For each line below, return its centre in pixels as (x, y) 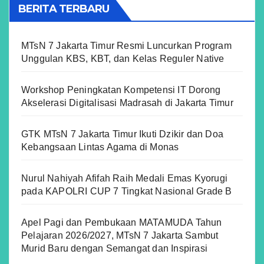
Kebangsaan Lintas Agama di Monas (100, 147)
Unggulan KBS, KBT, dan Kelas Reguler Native (123, 58)
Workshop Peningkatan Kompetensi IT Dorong (121, 90)
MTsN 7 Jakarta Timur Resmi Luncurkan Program (126, 45)
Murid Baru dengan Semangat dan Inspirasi (115, 248)
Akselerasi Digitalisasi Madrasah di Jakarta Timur (127, 103)
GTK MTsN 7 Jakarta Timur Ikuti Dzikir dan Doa (123, 134)
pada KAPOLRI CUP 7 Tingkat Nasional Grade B (127, 191)
